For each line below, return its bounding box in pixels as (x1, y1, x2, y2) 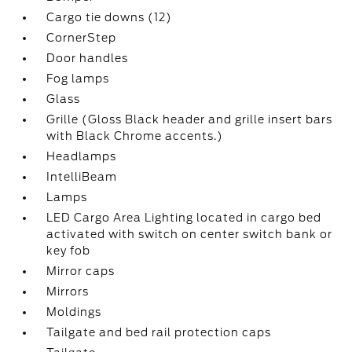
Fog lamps (46, 72, 110, 85)
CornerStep (46, 31, 117, 44)
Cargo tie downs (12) (46, 11, 173, 24)
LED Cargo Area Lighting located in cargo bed (46, 211, 322, 224)
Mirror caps (46, 265, 115, 277)
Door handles (46, 52, 129, 64)
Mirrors (46, 285, 90, 298)
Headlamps (46, 150, 117, 163)
